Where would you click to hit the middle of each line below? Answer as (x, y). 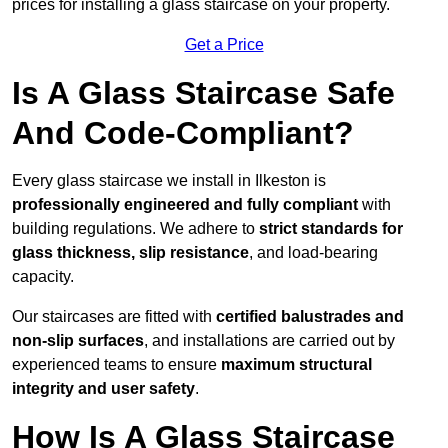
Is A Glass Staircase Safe (203, 93)
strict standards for (331, 229)
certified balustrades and (310, 317)
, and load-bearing (313, 253)
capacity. (43, 277)
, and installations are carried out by (269, 341)
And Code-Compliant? (183, 133)
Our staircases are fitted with (114, 317)
